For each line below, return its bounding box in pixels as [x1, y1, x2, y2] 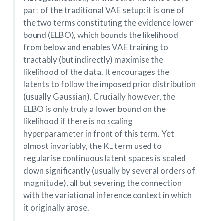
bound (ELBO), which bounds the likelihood [23, 30, 178, 40]
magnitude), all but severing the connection [23, 178, 182, 188]
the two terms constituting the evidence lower [23, 17, 193, 28]
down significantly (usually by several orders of [23, 165, 195, 176]
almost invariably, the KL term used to [23, 141, 162, 151]
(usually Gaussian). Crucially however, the [23, 91, 175, 102]
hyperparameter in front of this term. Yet [23, 128, 174, 139]
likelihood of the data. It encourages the [23, 67, 169, 77]
